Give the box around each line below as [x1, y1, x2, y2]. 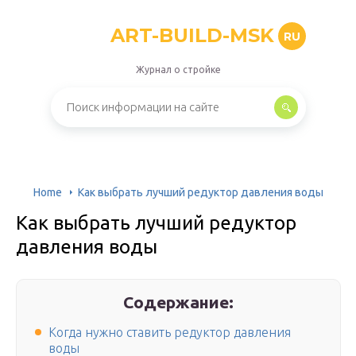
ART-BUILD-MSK [110, 24, 274, 47]
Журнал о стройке [135, 64, 221, 75]
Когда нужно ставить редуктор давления [48, 325, 291, 340]
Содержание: [123, 292, 234, 311]
